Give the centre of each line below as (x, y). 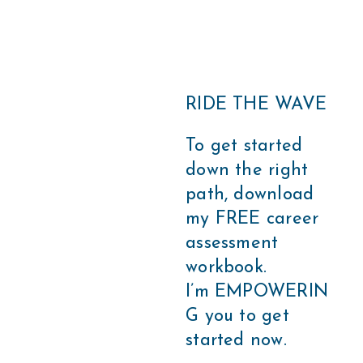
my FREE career (252, 220)
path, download (250, 195)
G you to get (237, 317)
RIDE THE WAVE (256, 105)
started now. (236, 341)
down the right (247, 171)
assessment (232, 244)
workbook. (226, 268)
